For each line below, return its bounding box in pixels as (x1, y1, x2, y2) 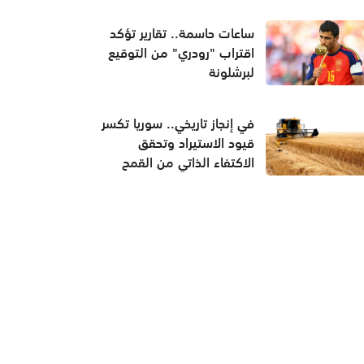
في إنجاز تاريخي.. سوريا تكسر (101, 110, 254, 136)
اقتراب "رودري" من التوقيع (107, 40, 254, 67)
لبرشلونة (208, 59, 254, 86)
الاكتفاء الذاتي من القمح (121, 149, 254, 175)
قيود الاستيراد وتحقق (137, 129, 254, 156)
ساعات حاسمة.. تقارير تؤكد (109, 20, 254, 47)
